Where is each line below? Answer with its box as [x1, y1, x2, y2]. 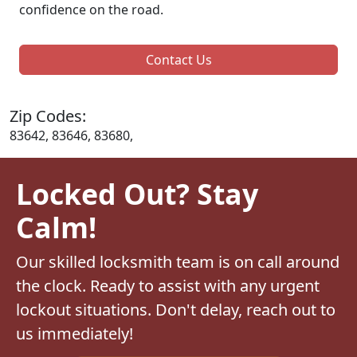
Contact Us [145, 50, 212, 69]
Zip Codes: [10, 104, 86, 127]
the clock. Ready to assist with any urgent [16, 274, 320, 296]
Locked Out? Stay [16, 174, 258, 213]
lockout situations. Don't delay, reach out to [16, 298, 335, 320]
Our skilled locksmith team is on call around [16, 250, 339, 273]
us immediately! [16, 322, 133, 344]
